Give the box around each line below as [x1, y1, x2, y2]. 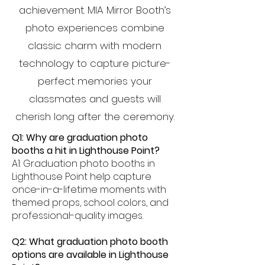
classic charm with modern [28, 38, 161, 53]
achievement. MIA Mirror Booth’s [18, 3, 171, 17]
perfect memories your [37, 74, 152, 88]
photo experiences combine [25, 21, 164, 35]
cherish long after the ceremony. [15, 109, 174, 124]
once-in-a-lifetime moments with [12, 183, 166, 196]
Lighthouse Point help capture [12, 170, 151, 183]
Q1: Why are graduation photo [12, 131, 148, 144]
